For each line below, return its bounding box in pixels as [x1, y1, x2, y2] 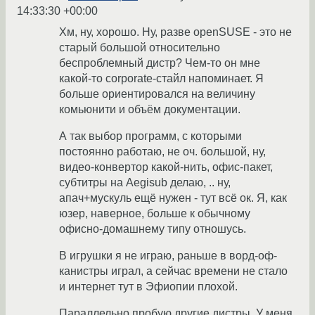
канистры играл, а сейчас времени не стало [59, 265, 288, 278]
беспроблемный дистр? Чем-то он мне [59, 57, 260, 70]
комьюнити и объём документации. [59, 103, 240, 116]
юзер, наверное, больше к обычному [59, 207, 250, 220]
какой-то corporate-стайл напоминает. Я [59, 72, 264, 85]
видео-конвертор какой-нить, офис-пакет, [59, 161, 273, 174]
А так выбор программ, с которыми [59, 130, 242, 143]
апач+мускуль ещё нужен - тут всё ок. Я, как [59, 192, 287, 205]
